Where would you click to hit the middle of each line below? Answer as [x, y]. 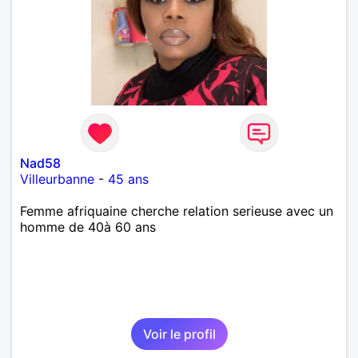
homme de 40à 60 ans [88, 227]
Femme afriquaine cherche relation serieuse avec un [177, 211]
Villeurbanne [57, 179]
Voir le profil [179, 334]
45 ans [128, 179]
